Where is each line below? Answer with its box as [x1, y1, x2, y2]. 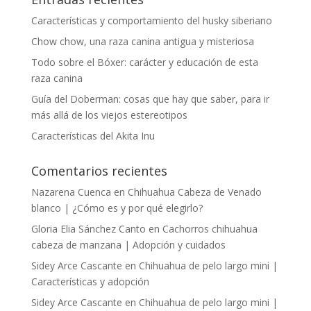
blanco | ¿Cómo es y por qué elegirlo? [31, 201, 203, 215]
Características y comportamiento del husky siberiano [31, 14, 272, 27]
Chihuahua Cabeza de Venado [127, 185, 262, 199]
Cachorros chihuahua [162, 222, 258, 235]
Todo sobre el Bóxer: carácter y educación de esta [31, 56, 258, 69]
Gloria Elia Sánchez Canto [31, 222, 146, 235]
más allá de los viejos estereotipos [31, 108, 187, 121]
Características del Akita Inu [31, 129, 155, 142]
